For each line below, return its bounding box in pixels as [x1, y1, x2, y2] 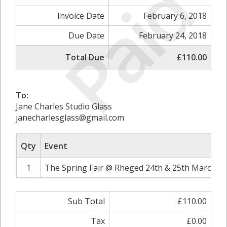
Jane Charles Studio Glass [16, 101, 112, 112]
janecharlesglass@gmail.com [16, 112, 124, 123]
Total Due [65, 52, 104, 63]
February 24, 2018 [139, 30, 207, 41]
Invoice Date [57, 10, 104, 21]
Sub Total [68, 196, 105, 207]
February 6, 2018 [143, 10, 207, 21]
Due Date [68, 30, 104, 41]
